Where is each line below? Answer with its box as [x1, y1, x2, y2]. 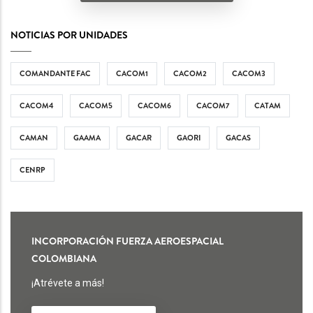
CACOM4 [20, 99, 54, 111]
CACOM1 [116, 67, 148, 79]
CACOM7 [196, 99, 229, 111]
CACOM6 [138, 99, 171, 111]
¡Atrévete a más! [31, 277, 104, 289]
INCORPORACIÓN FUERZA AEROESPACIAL [31, 233, 224, 248]
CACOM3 [232, 67, 265, 79]
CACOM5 [79, 99, 112, 111]
